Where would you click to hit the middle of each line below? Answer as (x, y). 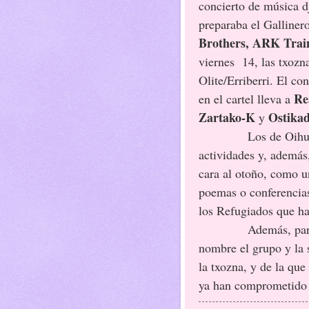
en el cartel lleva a (246, 98)
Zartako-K (227, 117)
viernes (217, 61)
